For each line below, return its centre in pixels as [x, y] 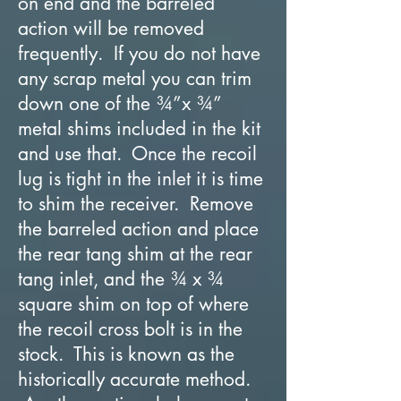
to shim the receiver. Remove [136, 203]
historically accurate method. [134, 379]
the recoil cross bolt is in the [130, 328]
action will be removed [111, 28]
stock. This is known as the [126, 354]
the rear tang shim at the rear [135, 253]
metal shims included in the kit [139, 128]
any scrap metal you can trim [135, 78]
